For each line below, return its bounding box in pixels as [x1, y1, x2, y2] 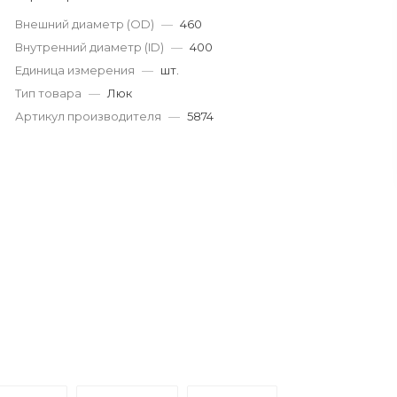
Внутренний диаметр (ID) [15, 40, 165, 54]
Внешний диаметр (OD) [15, 17, 155, 31]
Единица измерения [15, 63, 136, 77]
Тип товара [15, 86, 82, 100]
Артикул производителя [15, 109, 162, 123]
